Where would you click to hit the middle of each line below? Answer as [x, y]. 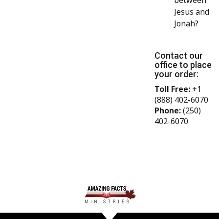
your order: [176, 74]
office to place [183, 65]
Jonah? [186, 24]
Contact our [179, 56]
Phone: [168, 111]
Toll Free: [172, 89]
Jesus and [192, 12]
